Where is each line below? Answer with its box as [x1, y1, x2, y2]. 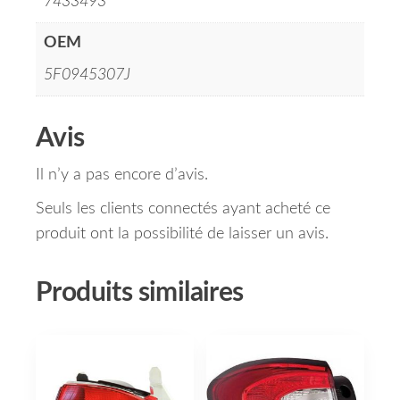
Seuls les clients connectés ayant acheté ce [36, 201, 330, 218]
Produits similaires [36, 279, 244, 307]
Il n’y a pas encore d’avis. [36, 167, 208, 184]
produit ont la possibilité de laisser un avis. [36, 226, 329, 243]
